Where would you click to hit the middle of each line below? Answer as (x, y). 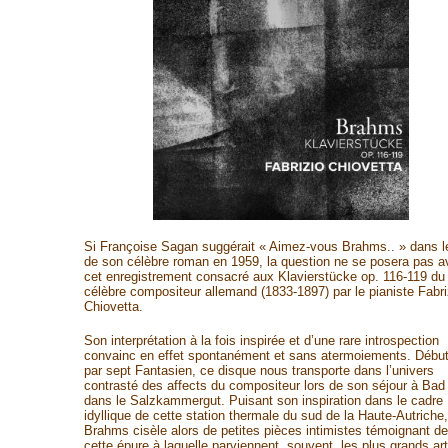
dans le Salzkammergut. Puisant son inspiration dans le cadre (263, 400)
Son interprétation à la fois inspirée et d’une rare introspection (261, 340)
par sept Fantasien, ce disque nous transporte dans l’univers (258, 370)
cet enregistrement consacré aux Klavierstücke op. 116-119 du (264, 276)
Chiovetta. (113, 306)
